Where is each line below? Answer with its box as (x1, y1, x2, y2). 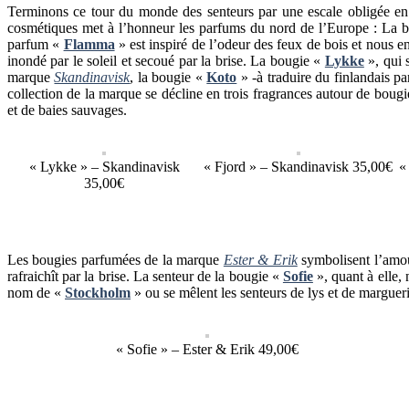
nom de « (7, 284, 65, 300)
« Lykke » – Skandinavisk (28, 158, 180, 174)
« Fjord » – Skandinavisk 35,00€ (204, 158, 393, 174)
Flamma (63, 36, 115, 52)
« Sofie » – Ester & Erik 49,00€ (116, 341, 299, 357)
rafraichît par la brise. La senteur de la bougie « (7, 267, 283, 284)
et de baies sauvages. (7, 101, 127, 118)
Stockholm (65, 284, 131, 300)
